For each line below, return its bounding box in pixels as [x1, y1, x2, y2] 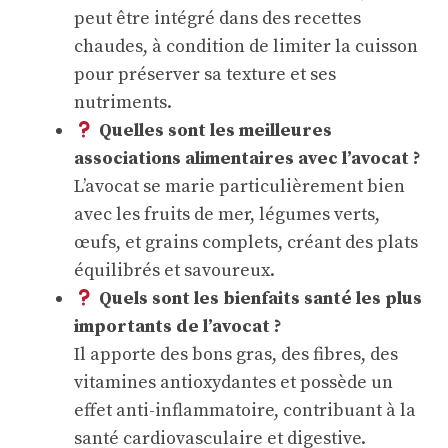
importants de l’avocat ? [74, 315, 282, 338]
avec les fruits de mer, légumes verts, [74, 203, 380, 226]
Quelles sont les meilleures [98, 119, 332, 142]
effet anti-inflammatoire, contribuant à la [74, 399, 416, 422]
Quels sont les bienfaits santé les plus [98, 287, 422, 310]
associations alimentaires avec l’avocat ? [74, 147, 421, 170]
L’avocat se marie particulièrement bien [74, 175, 405, 198]
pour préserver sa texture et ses [74, 63, 336, 86]
